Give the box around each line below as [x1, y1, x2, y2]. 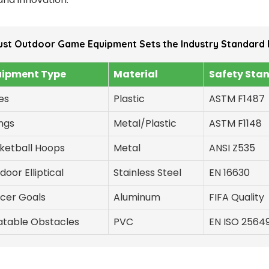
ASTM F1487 [209, 91, 265, 106]
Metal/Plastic [113, 116, 177, 130]
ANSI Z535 [209, 141, 255, 155]
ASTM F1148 [209, 116, 262, 130]
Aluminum [113, 190, 160, 204]
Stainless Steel [113, 165, 181, 180]
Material [113, 67, 158, 81]
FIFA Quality [209, 190, 264, 204]
